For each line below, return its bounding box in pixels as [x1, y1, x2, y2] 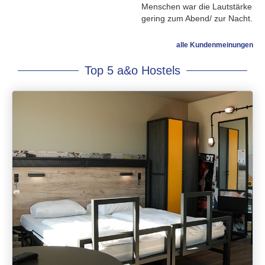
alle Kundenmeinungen [176, 41, 253, 49]
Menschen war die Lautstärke [141, 2, 252, 11]
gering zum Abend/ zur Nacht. [141, 14, 253, 23]
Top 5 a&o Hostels [85, 64, 180, 77]
